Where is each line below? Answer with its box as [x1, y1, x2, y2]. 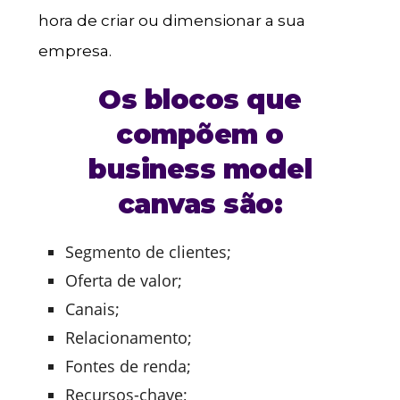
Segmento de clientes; [64, 241, 231, 263]
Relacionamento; [64, 327, 192, 349]
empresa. [37, 41, 112, 60]
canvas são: [117, 187, 283, 221]
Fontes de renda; [64, 355, 191, 378]
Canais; [64, 298, 120, 321]
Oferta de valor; [64, 270, 182, 292]
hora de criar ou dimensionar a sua [37, 11, 305, 29]
